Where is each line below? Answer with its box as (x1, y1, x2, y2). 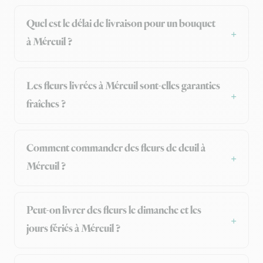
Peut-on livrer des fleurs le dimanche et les (26, 204, 201, 218)
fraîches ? (26, 97, 66, 112)
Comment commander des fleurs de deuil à (26, 141, 205, 156)
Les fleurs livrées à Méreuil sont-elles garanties (26, 79, 220, 94)
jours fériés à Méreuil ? (26, 222, 120, 237)
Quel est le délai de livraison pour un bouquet (26, 17, 215, 32)
